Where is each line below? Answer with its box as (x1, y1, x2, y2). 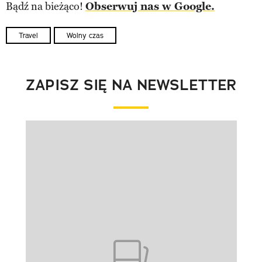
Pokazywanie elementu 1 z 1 (25, 133, 156, 146)
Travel (19, 30, 38, 40)
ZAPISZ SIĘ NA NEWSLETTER (25, 75, 237, 95)
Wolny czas (67, 30, 104, 40)
